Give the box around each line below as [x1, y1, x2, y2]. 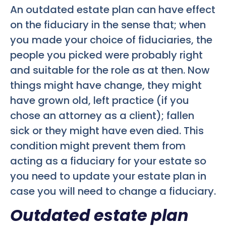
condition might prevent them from [10, 138, 186, 153]
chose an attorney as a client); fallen [10, 108, 194, 123]
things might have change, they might [10, 78, 202, 92]
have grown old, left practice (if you [10, 93, 189, 107]
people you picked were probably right [10, 47, 203, 62]
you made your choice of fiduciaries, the [10, 32, 212, 47]
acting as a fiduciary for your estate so [10, 153, 206, 168]
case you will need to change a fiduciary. [10, 184, 216, 198]
